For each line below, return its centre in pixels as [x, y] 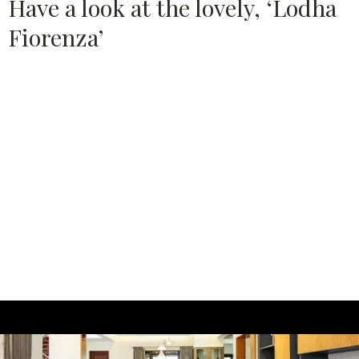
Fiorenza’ [56, 37]
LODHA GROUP [97, 89]
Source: [31, 89]
